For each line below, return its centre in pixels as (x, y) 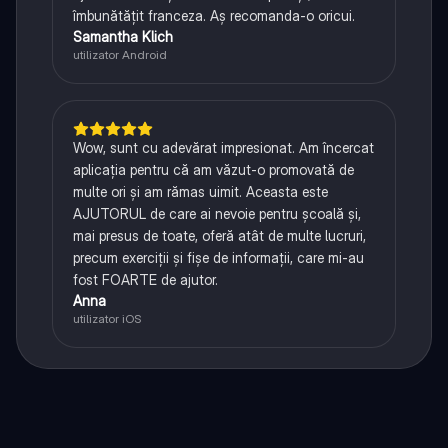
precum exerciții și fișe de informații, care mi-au (218, 258)
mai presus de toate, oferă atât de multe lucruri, (219, 236)
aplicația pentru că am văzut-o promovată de (213, 170)
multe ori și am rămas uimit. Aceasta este (200, 192)
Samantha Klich (122, 37)
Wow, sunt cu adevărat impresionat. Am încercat (223, 148)
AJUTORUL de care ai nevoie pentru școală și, (216, 214)
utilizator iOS (106, 319)
